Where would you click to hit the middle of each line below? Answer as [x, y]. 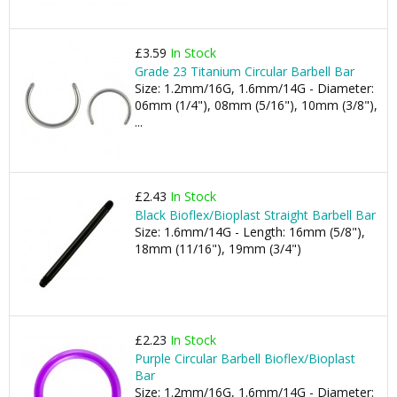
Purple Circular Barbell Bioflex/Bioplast [245, 358]
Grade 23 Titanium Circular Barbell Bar [245, 71]
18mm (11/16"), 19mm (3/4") [218, 249]
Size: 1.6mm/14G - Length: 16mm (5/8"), [250, 232]
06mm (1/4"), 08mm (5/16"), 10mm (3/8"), [256, 105]
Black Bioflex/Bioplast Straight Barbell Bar [255, 215]
